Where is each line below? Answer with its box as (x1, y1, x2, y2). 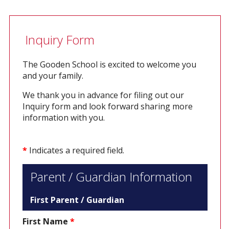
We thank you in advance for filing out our (22, 89, 184, 101)
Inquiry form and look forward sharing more (22, 101, 193, 112)
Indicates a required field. (27, 145, 124, 156)
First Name (22, 216, 68, 227)
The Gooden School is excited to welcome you (22, 59, 196, 71)
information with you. (22, 112, 107, 124)
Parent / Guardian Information (30, 168, 192, 186)
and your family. (22, 70, 85, 82)
